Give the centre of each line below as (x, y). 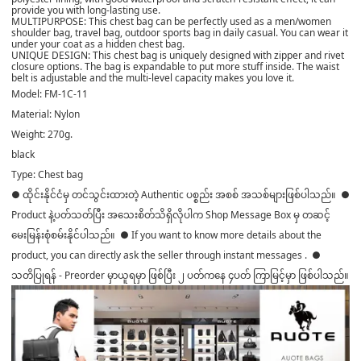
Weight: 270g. (42, 134)
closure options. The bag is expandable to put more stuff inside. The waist (175, 66)
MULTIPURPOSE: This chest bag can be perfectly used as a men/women (171, 21)
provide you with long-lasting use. (86, 10)
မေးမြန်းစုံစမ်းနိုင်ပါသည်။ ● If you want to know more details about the (166, 234)
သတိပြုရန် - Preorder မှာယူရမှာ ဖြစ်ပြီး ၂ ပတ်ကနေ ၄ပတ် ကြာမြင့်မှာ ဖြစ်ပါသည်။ (180, 275)
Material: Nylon (46, 114)
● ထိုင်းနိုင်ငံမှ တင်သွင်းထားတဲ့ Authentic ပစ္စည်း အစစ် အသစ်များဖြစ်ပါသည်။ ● (180, 194)
